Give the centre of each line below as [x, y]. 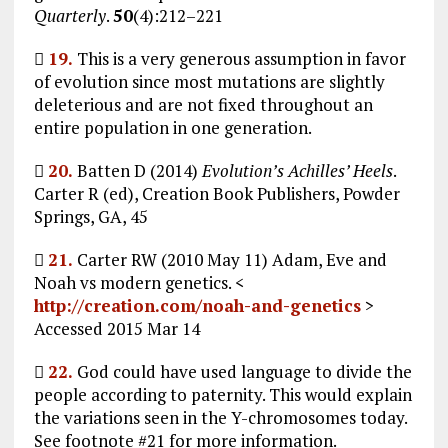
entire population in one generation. [172, 127]
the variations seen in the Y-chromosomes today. [220, 417]
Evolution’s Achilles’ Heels [297, 170]
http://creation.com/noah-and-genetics [197, 305]
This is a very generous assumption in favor [239, 58]
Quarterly [69, 15]
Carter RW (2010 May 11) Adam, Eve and [229, 259]
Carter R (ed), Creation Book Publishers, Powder [216, 193]
